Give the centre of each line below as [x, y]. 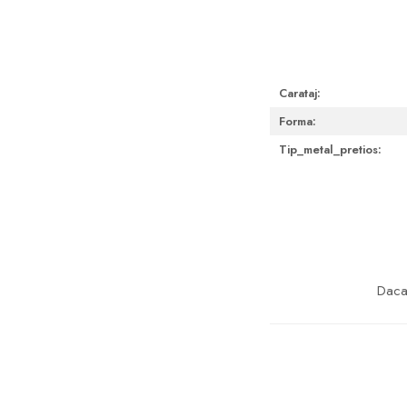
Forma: [298, 121]
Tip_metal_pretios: [330, 149]
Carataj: [300, 93]
